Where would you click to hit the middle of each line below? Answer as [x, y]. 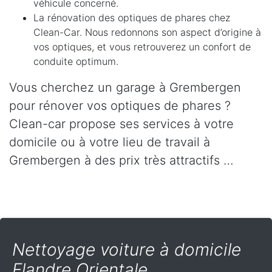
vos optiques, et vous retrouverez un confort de [142, 47]
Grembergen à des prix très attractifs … [121, 161]
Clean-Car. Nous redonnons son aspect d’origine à [147, 32]
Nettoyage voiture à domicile [127, 250]
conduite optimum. [76, 62]
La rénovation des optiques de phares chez [132, 18]
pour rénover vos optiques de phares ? [120, 106]
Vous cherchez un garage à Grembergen [125, 88]
